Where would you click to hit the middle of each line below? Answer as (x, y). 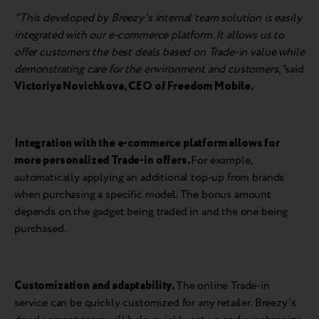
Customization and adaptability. (94, 286)
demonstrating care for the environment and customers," (150, 69)
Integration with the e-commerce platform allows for (147, 143)
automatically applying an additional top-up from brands (150, 177)
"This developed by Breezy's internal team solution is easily (158, 18)
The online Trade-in (223, 286)
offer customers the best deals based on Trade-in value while (159, 52)
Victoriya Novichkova (69, 86)
